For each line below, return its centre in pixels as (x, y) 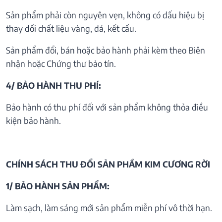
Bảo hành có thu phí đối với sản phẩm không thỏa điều (107, 107)
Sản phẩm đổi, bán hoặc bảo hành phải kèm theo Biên (106, 50)
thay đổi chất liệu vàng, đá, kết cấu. (71, 28)
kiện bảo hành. (33, 121)
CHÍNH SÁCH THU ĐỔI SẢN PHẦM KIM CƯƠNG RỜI (108, 164)
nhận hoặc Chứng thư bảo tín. (61, 64)
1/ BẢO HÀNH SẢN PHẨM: (58, 186)
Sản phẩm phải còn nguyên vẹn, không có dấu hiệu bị (105, 15)
